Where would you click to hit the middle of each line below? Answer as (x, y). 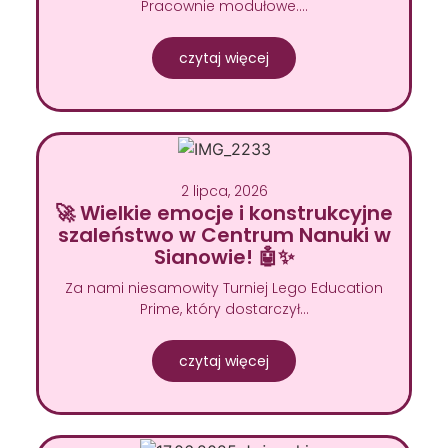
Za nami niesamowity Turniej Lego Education (224, 287)
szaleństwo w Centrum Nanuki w (224, 234)
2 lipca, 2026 (224, 190)
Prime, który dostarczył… (224, 308)
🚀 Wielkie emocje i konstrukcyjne (224, 212)
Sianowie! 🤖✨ (224, 256)
